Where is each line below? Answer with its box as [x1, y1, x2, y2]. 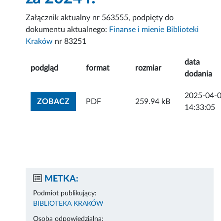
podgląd [31, 64, 59, 73]
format [86, 64, 110, 73]
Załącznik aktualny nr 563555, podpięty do [26, 14, 174, 22]
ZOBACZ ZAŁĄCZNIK [69, 97, 148, 106]
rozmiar [135, 64, 162, 73]
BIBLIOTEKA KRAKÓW [33, 200, 104, 208]
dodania [184, 70, 213, 78]
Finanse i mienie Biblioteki [109, 26, 199, 34]
